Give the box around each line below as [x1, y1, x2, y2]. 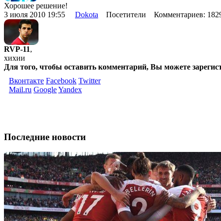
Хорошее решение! [4, 1, 68, 10]
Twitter [78, 76, 101, 85]
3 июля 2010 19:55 [4, 10, 75, 19]
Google [34, 85, 57, 94]
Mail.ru [9, 85, 32, 94]
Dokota [75, 10, 98, 19]
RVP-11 [4, 45, 30, 54]
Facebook [46, 76, 76, 85]
